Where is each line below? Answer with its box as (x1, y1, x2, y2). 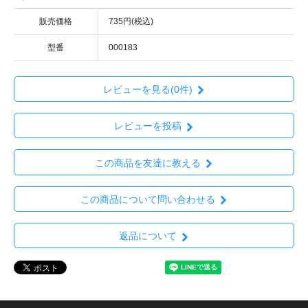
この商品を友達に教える (94, 157, 201, 168)
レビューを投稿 (113, 120, 181, 132)
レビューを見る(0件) (102, 84, 192, 96)
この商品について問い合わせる (80, 193, 215, 205)
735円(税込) (109, 16, 153, 26)
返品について (118, 230, 177, 242)
